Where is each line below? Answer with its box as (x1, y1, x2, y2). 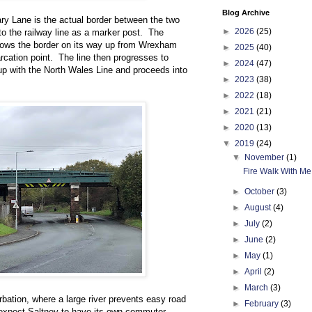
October (244, 187, 277, 196)
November (244, 153, 287, 162)
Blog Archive (222, 8, 270, 17)
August (244, 203, 274, 212)
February (244, 299, 281, 309)
